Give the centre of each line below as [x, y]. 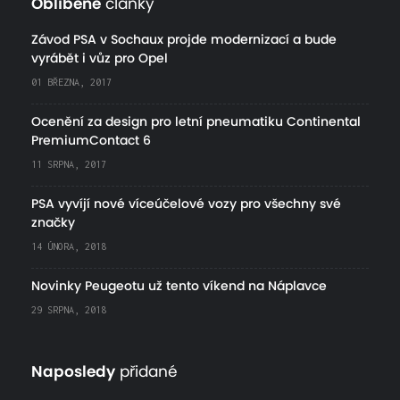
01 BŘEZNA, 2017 [71, 82]
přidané [146, 371]
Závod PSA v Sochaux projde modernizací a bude [184, 40]
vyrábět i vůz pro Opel [100, 58]
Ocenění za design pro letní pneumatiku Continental [196, 122]
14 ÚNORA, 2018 [69, 246]
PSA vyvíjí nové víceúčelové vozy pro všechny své [186, 204]
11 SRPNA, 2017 [69, 164]
